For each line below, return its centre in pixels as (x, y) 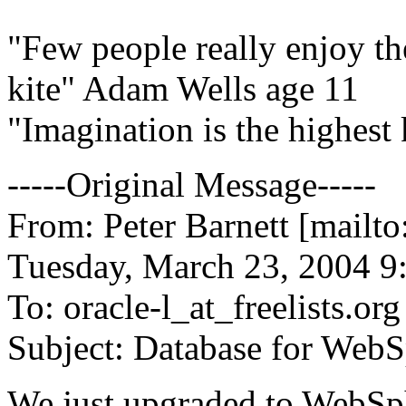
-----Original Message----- (192, 184)
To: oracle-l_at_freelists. (180, 306)
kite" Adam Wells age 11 (183, 88)
